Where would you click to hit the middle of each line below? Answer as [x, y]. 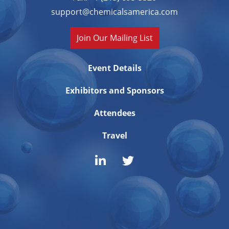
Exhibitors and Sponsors [114, 90]
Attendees [114, 113]
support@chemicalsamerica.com [114, 11]
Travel [114, 135]
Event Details [114, 68]
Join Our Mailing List [114, 37]
